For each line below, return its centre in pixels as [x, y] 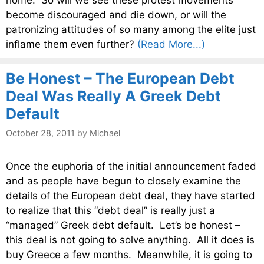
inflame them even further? [72, 44]
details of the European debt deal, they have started [131, 195]
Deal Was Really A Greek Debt [113, 96]
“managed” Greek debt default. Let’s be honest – [123, 225]
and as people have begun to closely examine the [123, 181]
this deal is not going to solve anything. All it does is [130, 240]
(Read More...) [171, 44]
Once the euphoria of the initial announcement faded [131, 166]
